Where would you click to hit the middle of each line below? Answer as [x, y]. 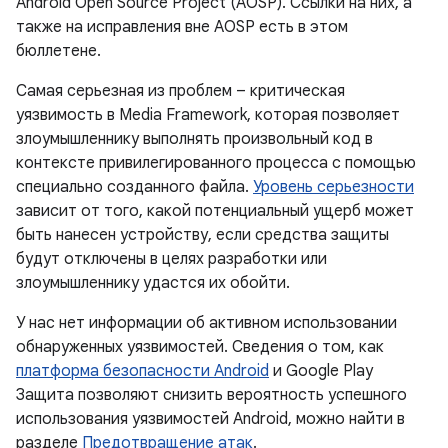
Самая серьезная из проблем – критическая [180, 91]
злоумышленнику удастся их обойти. [153, 283]
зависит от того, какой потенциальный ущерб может [215, 211]
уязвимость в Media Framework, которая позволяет [208, 115]
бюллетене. [58, 51]
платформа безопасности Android [142, 371]
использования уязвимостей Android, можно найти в [210, 419]
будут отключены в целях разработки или [171, 259]
